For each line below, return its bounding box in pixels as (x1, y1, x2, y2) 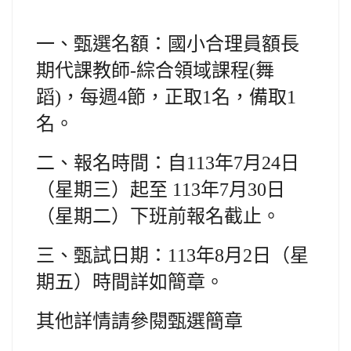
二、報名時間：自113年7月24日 (36, 153, 299, 173)
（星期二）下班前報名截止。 (36, 206, 280, 226)
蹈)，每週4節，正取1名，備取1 (36, 87, 296, 107)
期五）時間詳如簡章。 (36, 272, 224, 292)
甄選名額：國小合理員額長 (74, 34, 299, 54)
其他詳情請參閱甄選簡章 (36, 311, 243, 331)
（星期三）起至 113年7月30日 (36, 179, 285, 200)
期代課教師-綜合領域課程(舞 (36, 60, 274, 81)
